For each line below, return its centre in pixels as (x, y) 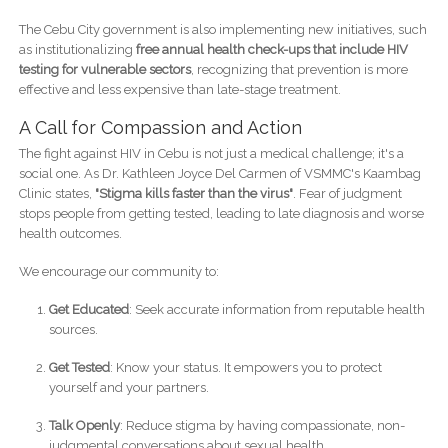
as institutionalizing (77, 49)
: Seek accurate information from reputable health (276, 309)
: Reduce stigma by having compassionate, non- (262, 425)
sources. (73, 329)
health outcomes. (70, 233)
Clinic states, (56, 193)
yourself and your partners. (128, 387)
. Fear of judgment (347, 193)
